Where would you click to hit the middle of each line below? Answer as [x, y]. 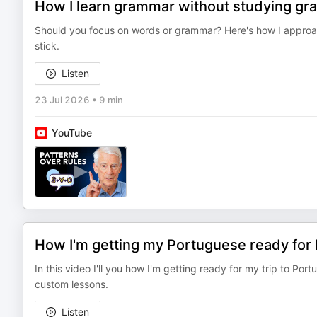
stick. [47, 46]
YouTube [72, 133]
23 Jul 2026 [62, 100]
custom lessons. [71, 284]
